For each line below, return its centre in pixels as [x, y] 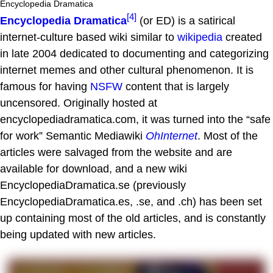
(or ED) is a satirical [186, 20]
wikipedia [200, 37]
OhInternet [172, 136]
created [242, 37]
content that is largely [176, 86]
